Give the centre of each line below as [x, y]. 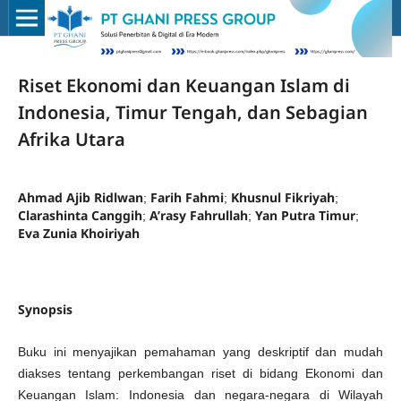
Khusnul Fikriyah [282, 197]
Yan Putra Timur [305, 215]
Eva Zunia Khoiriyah [78, 233]
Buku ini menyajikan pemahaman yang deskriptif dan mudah [200, 351]
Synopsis [45, 309]
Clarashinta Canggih [80, 215]
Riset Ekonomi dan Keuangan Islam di [183, 85]
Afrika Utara [71, 139]
